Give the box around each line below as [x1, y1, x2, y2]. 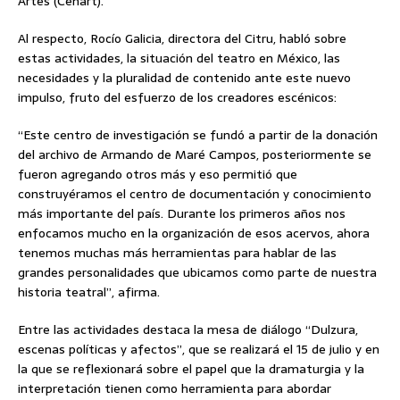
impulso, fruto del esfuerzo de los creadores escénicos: [18, 87, 337, 107]
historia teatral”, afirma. [18, 281, 160, 302]
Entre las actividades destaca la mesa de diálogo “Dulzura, [18, 319, 358, 339]
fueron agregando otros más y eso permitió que [18, 163, 297, 184]
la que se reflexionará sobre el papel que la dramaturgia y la [18, 358, 364, 379]
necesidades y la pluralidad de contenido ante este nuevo [18, 67, 351, 87]
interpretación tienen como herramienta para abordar [18, 378, 331, 398]
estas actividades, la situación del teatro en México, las [18, 47, 340, 68]
